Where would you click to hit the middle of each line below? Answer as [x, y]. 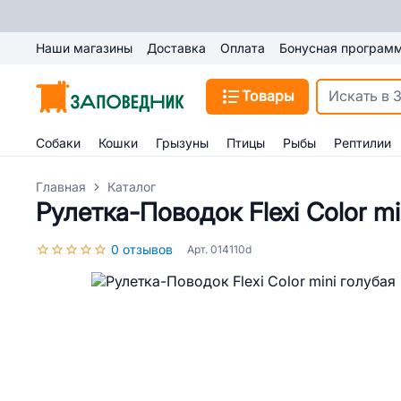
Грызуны [182, 143]
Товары [268, 96]
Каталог [132, 187]
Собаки [58, 143]
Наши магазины [84, 48]
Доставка [176, 48]
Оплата [243, 48]
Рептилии [363, 143]
